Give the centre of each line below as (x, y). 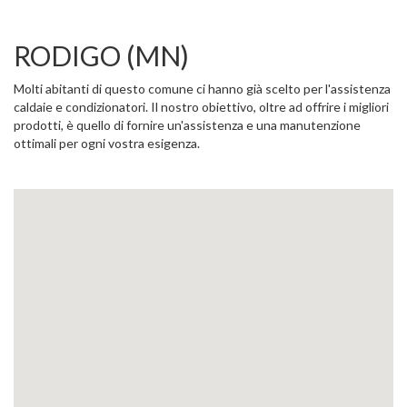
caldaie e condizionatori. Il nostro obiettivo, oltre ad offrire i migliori (201, 107)
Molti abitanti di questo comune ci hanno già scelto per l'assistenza (202, 89)
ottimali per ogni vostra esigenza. (107, 143)
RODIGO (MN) (101, 55)
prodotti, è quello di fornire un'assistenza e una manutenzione (187, 125)
